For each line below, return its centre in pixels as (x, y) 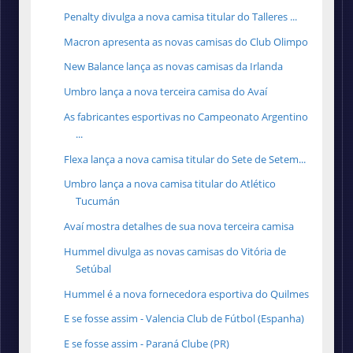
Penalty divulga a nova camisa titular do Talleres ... (181, 16)
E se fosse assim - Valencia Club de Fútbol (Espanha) (184, 319)
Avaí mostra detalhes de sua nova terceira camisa (179, 227)
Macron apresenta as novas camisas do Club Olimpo (186, 41)
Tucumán (98, 201)
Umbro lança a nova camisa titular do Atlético (170, 184)
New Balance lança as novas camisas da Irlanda (174, 67)
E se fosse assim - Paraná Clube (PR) (147, 344)
